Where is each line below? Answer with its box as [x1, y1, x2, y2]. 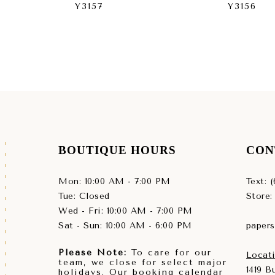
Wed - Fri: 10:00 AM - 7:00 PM [58, 206, 193, 217]
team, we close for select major [58, 257, 227, 268]
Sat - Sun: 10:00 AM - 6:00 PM [58, 220, 192, 231]
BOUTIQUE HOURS [58, 144, 176, 157]
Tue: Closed [58, 191, 110, 202]
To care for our [127, 247, 212, 258]
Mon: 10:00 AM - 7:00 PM [58, 176, 171, 187]
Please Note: [58, 247, 127, 258]
